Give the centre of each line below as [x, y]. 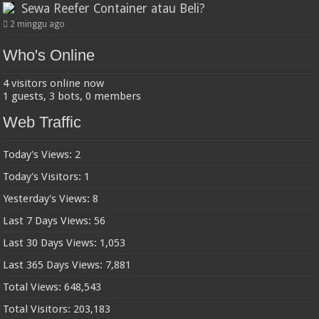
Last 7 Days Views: [49, 220]
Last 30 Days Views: [52, 242]
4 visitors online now [54, 83]
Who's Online [49, 55]
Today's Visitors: [44, 176]
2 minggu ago [38, 24]
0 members [114, 96]
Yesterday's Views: [48, 198]
